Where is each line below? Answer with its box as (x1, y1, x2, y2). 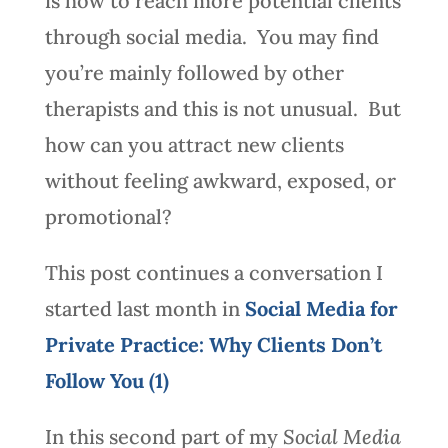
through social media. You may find (44, 23, 379, 49)
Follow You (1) (44, 367, 169, 393)
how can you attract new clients (44, 131, 344, 157)
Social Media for (244, 295, 398, 321)
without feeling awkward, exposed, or (44, 167, 396, 193)
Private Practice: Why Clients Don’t (44, 331, 382, 357)
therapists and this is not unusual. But (44, 95, 401, 121)
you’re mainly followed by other (44, 59, 344, 85)
